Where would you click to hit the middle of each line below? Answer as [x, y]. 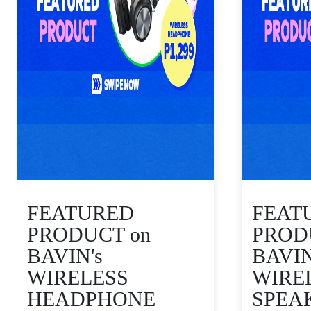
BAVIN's [65, 256]
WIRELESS [78, 277]
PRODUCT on [89, 234]
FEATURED [81, 213]
